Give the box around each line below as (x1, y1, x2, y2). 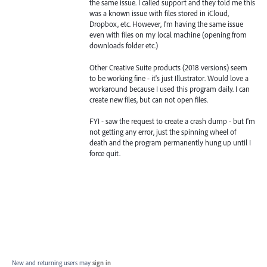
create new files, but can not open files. (89, 94, 208, 104)
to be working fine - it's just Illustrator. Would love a (89, 73, 249, 83)
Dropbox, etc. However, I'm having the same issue (89, 19, 243, 29)
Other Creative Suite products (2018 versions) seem (89, 62, 247, 72)
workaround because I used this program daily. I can (89, 83, 250, 94)
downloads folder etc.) (89, 41, 158, 51)
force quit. (89, 148, 120, 158)
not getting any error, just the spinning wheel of (89, 126, 236, 136)
